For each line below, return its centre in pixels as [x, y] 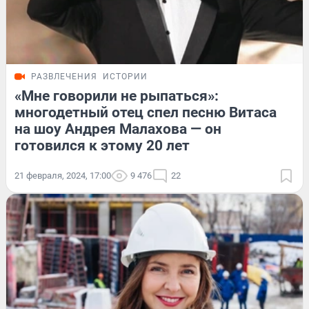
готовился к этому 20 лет [102, 146]
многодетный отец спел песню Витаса [146, 113]
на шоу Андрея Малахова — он [118, 129]
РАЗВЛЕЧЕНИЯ [64, 77]
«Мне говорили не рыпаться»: [117, 96]
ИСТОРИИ [125, 77]
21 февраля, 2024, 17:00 [63, 176]
